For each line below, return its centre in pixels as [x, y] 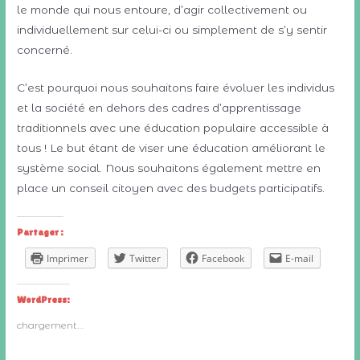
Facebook [223, 258]
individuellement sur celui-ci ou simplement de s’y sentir [172, 30]
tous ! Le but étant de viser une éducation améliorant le [172, 147]
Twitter [145, 258]
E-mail [300, 258]
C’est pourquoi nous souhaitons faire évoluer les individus [176, 87]
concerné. [45, 50]
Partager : [41, 232]
